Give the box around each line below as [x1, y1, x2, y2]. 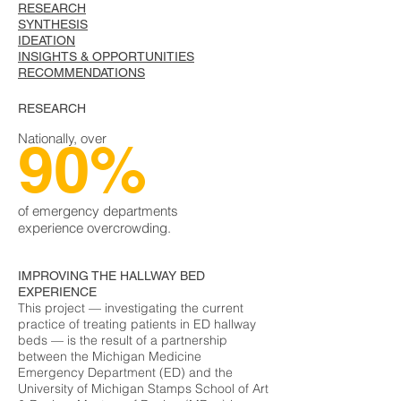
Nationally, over [18, 130, 107, 147]
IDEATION [18, 33, 75, 47]
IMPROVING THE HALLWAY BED [18, 269, 205, 283]
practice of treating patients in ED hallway [18, 316, 256, 332]
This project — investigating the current [18, 300, 243, 316]
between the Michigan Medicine [18, 348, 201, 364]
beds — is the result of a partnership [18, 332, 227, 348]
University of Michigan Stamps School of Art [18, 380, 269, 397]
